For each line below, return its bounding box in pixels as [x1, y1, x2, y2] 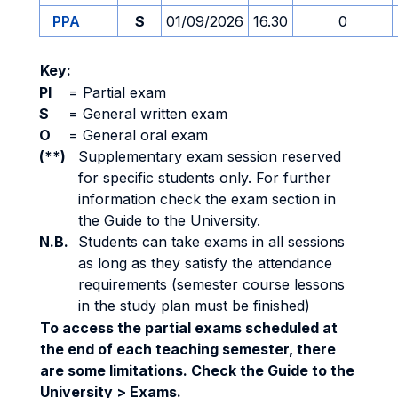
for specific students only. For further [78, 169, 331, 187]
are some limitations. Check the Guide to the [40, 362, 354, 379]
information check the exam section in [78, 190, 336, 208]
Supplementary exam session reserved [78, 147, 341, 165]
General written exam [78, 105, 227, 123]
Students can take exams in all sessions [78, 233, 345, 251]
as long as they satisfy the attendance [78, 254, 332, 272]
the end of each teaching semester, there [40, 340, 336, 358]
